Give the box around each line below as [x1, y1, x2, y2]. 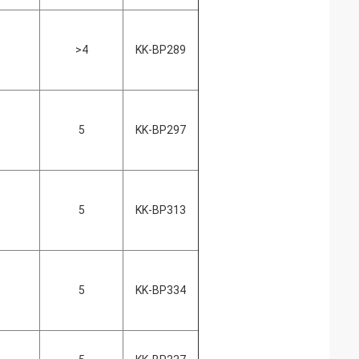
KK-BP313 [135, 204, 186, 216]
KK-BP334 [135, 284, 186, 296]
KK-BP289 [135, 43, 186, 56]
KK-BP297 [135, 123, 186, 136]
